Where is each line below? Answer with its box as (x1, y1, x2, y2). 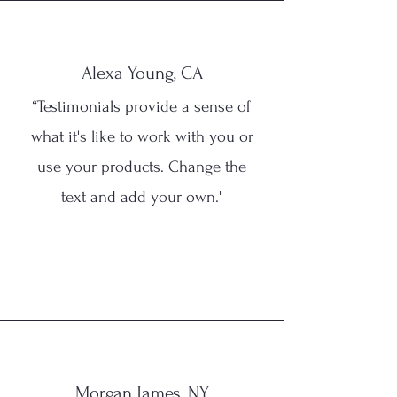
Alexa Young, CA (81, 63, 203, 83)
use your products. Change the (37, 158, 246, 176)
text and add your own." (60, 188, 223, 206)
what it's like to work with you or (30, 128, 253, 146)
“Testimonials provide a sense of (33, 97, 251, 116)
